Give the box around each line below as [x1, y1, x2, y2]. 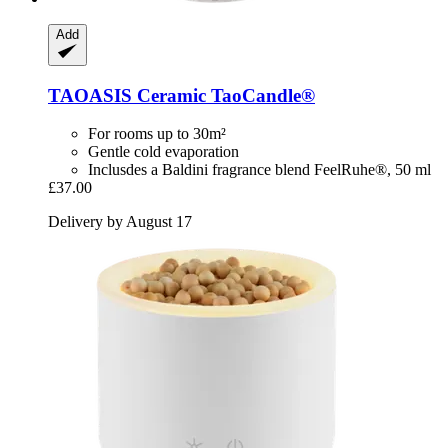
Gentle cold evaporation [88, 143, 239, 161]
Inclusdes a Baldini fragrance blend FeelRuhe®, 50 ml [88, 161, 431, 179]
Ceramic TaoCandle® [132, 84, 315, 106]
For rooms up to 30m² [88, 125, 226, 143]
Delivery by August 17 [48, 213, 192, 231]
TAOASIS [48, 84, 132, 106]
